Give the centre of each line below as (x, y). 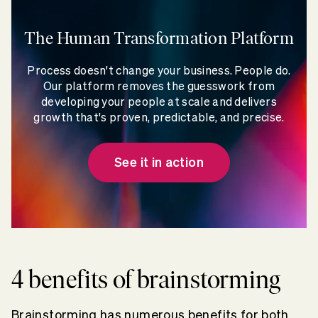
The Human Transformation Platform (159, 38)
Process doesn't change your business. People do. (159, 70)
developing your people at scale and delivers (159, 101)
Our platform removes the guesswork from (159, 86)
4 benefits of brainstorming (146, 279)
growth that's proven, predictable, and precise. (159, 117)
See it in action (159, 162)
